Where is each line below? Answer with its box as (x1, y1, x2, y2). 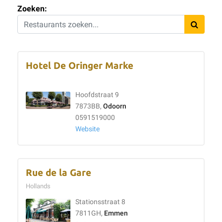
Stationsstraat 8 (75, 198, 125, 206)
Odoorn (103, 102, 126, 111)
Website (75, 125, 100, 133)
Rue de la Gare (26, 167, 91, 178)
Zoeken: (17, 4, 47, 13)
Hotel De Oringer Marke (26, 60, 133, 71)
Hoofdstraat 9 (75, 91, 119, 99)
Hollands (26, 182, 54, 190)
